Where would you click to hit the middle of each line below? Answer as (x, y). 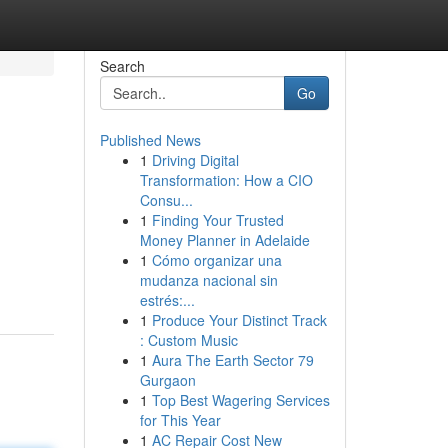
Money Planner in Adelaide (224, 240)
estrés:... (167, 300)
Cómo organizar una (216, 260)
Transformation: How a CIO (226, 180)
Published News (150, 140)
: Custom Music (188, 340)
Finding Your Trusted (217, 220)
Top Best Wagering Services (240, 400)
